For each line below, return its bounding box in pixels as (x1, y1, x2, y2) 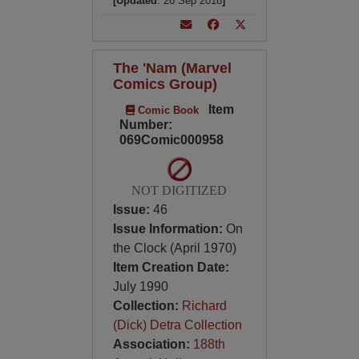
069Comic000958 (119, 133, 224, 147)
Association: (112, 337, 193, 351)
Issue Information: (112, 222, 226, 236)
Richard (181, 299, 227, 313)
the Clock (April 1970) (112, 241, 236, 255)
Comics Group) (112, 75, 217, 92)
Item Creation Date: (112, 260, 229, 274)
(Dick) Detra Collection (112, 318, 242, 332)
